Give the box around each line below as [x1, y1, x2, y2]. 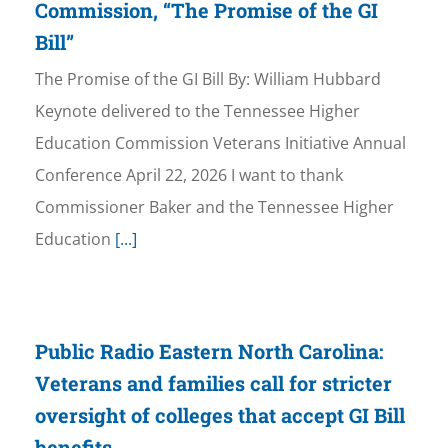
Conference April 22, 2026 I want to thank [34, 164, 343, 187]
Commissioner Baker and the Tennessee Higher [34, 196, 394, 219]
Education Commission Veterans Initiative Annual [34, 132, 406, 155]
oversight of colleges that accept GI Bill [34, 402, 405, 429]
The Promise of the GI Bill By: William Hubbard [34, 68, 381, 91]
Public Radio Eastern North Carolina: [34, 338, 383, 365]
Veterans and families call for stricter [34, 370, 392, 397]
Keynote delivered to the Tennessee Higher [34, 100, 360, 123]
